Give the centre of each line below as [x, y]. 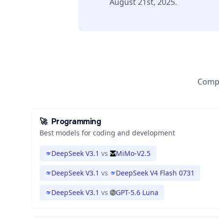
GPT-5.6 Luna [137, 192]
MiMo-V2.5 [133, 153]
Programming [76, 121]
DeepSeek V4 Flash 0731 [155, 173]
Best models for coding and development [107, 133]
